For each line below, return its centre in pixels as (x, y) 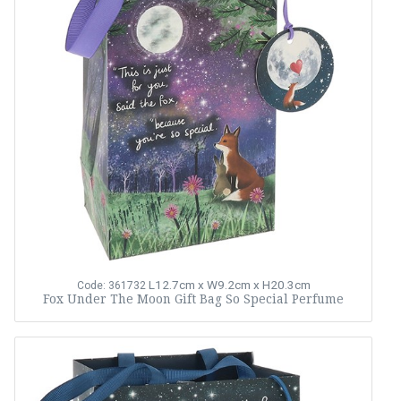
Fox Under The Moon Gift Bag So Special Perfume (193, 299)
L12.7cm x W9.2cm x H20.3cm (229, 285)
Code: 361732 (111, 286)
